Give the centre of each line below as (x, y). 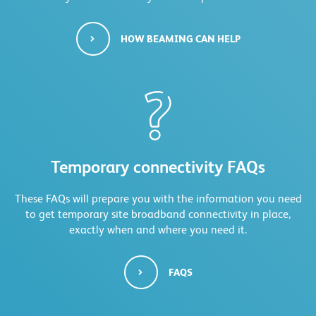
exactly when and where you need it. (158, 230)
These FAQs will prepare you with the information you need (158, 199)
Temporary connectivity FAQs (158, 167)
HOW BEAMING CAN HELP (180, 39)
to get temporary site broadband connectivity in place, (158, 214)
